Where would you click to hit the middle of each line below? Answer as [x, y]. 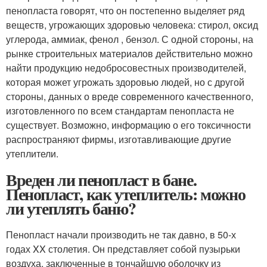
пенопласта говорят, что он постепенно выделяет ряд [125, 10]
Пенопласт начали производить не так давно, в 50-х [121, 235]
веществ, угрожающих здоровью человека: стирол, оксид [132, 25]
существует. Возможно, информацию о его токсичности [128, 125]
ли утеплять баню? [71, 208]
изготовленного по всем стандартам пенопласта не [120, 111]
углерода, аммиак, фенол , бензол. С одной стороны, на [130, 39]
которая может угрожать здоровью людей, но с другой [125, 82]
